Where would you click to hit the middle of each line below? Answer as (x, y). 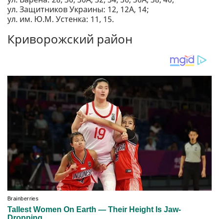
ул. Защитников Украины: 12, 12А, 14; (78, 10)
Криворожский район (70, 39)
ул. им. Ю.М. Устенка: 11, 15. (61, 19)
